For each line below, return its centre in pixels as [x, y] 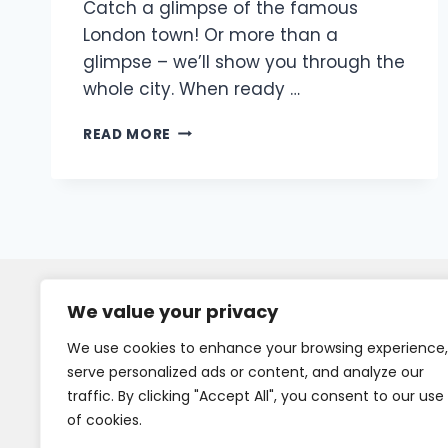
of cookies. [104, 420]
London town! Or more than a [210, 34]
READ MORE [127, 134]
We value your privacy [172, 311]
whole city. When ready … [191, 88]
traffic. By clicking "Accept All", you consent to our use [255, 396]
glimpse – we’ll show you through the [244, 61]
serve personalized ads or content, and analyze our [245, 372]
